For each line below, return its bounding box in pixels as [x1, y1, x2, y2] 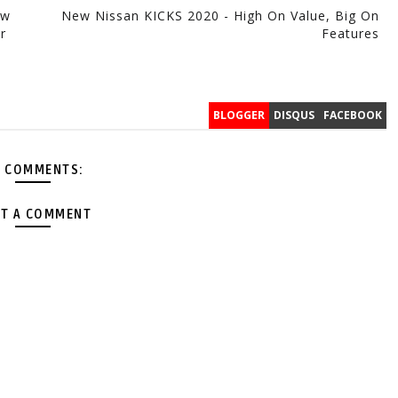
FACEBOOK [322, 107, 382, 123]
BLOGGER [212, 107, 265, 123]
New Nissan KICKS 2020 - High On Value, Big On [60, 6, 379, 24]
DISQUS [273, 107, 314, 123]
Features [321, 24, 379, 42]
